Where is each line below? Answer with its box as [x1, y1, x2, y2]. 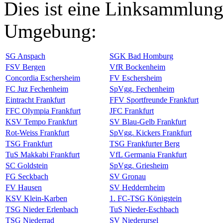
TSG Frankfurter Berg [110, 139, 180, 148]
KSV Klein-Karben [5, 194, 67, 203]
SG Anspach [5, 51, 45, 60]
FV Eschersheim [110, 73, 162, 82]
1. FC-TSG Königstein [110, 194, 182, 203]
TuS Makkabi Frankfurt [5, 150, 80, 159]
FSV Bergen [5, 62, 45, 71]
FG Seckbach [5, 172, 48, 181]
